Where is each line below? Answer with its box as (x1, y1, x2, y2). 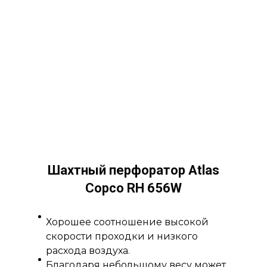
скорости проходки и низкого (46, 230, 198, 242)
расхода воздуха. (46, 244, 130, 256)
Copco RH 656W (85, 180, 182, 195)
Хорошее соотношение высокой (46, 216, 209, 228)
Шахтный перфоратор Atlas (48, 162, 219, 178)
